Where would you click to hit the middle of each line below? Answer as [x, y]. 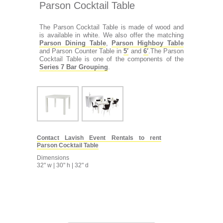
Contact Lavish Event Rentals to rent [99, 138]
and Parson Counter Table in [82, 51]
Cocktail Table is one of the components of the [111, 59]
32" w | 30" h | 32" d [63, 165]
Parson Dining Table [73, 43]
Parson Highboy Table [148, 43]
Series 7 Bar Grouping [74, 67]
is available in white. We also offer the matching [111, 35]
